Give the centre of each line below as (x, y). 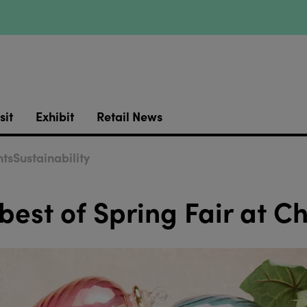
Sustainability (51, 158)
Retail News (129, 116)
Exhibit (54, 116)
